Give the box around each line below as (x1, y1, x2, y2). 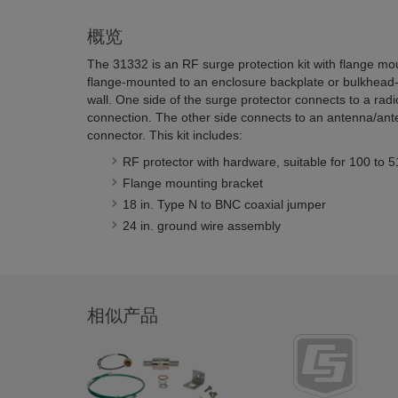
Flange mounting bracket (122, 176, 263, 190)
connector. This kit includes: (86, 128, 243, 142)
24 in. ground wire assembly (122, 219, 281, 233)
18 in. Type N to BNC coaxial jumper (122, 197, 326, 211)
